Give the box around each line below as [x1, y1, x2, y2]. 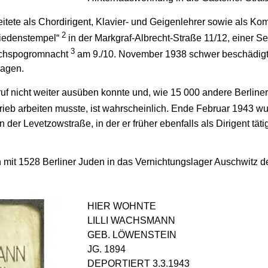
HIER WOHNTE [87, 200, 156, 211]
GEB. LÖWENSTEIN [87, 229, 176, 240]
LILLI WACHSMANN [87, 215, 175, 226]
